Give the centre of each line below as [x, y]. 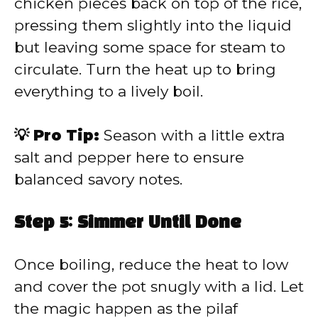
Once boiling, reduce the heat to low [151, 264]
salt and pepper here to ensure [129, 158]
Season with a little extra [192, 136]
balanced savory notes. [98, 180]
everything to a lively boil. [109, 91]
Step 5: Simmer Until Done [128, 223]
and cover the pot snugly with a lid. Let [159, 286]
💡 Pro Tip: [57, 136]
